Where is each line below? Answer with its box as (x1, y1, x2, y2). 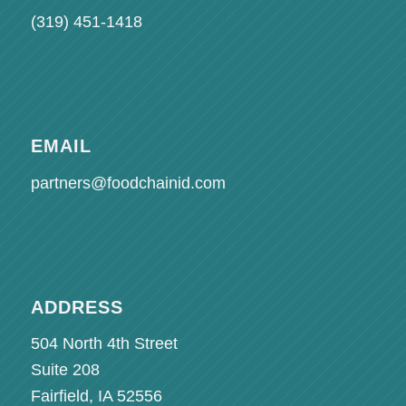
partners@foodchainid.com (30, 173, 226, 192)
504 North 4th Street (30, 333, 178, 353)
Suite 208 (30, 360, 100, 379)
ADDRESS (30, 296, 123, 317)
